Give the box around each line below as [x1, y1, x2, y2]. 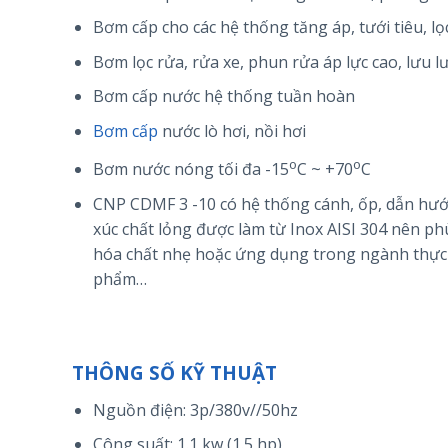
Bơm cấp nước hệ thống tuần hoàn [92, 85, 355, 108]
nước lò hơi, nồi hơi [157, 120, 306, 143]
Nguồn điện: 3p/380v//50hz [92, 398, 298, 421]
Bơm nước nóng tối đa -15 [92, 157, 289, 180]
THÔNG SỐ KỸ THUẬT [72, 360, 277, 387]
